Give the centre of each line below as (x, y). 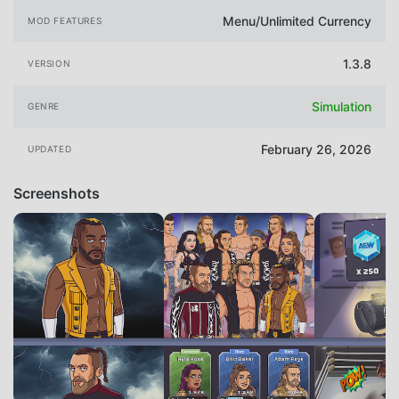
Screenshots (57, 193)
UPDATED (50, 149)
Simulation (342, 107)
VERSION (49, 64)
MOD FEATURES (65, 20)
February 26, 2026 (316, 150)
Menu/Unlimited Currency (297, 20)
